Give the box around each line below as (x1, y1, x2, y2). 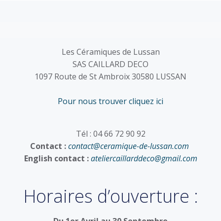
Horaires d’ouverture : (23, 184, 198, 208)
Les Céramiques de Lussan (61, 46, 160, 57)
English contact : (24, 153, 89, 164)
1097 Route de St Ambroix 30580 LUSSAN (35, 71, 186, 82)
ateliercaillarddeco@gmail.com (90, 153, 197, 164)
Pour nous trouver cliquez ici (58, 96, 163, 107)
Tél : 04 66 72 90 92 (75, 128, 146, 139)
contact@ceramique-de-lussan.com (68, 141, 191, 151)
